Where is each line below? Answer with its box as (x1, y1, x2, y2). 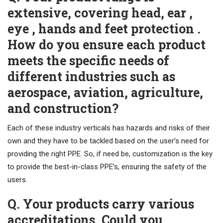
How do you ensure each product (7, 36, 206, 53)
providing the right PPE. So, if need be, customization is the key (7, 149, 213, 159)
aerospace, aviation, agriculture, (7, 84, 203, 101)
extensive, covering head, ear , (7, 4, 193, 21)
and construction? (7, 100, 118, 117)
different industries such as (7, 68, 175, 85)
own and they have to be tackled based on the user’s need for (7, 136, 209, 146)
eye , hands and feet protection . (7, 20, 201, 37)
